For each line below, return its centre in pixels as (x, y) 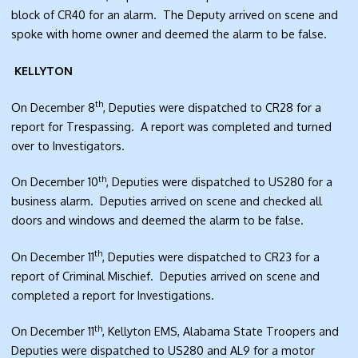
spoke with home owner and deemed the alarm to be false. (171, 34)
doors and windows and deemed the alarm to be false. (159, 220)
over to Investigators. (68, 145)
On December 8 (54, 107)
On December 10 (55, 182)
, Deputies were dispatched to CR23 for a (211, 256)
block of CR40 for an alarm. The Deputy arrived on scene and (175, 15)
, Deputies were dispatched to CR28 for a (213, 107)
